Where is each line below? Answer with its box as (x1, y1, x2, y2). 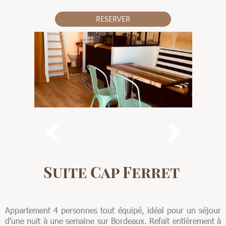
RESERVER (96, 15, 130, 23)
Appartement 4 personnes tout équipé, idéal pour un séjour (5, 205, 221, 215)
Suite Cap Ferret (43, 162, 183, 182)
